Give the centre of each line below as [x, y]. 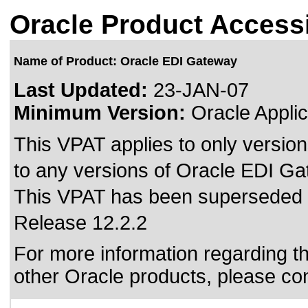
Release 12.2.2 [80, 223]
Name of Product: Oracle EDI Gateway [125, 61]
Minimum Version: [100, 113]
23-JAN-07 [198, 90]
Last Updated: [81, 90]
